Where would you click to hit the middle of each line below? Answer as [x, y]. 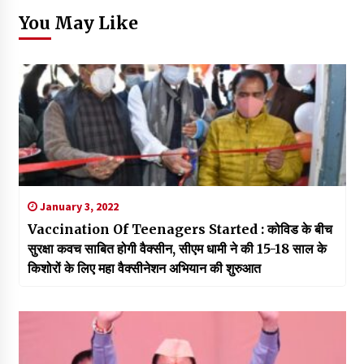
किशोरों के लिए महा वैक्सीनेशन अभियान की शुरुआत [144, 268]
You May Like [78, 23]
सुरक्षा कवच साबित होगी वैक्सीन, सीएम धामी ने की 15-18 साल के [177, 248]
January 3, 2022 [78, 206]
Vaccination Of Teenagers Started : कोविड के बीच [180, 229]
